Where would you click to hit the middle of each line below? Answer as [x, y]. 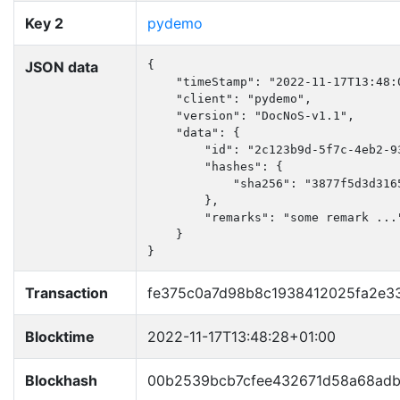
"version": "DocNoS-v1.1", [251, 116]
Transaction [67, 293]
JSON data [62, 67]
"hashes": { [215, 167]
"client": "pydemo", [229, 99]
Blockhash [61, 380]
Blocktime [60, 337]
